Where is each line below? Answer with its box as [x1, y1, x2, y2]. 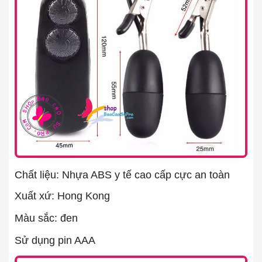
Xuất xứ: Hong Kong [15, 189, 110, 202]
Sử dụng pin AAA [15, 234, 95, 246]
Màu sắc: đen [15, 212, 78, 224]
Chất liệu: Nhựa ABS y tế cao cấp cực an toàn [15, 168, 230, 181]
